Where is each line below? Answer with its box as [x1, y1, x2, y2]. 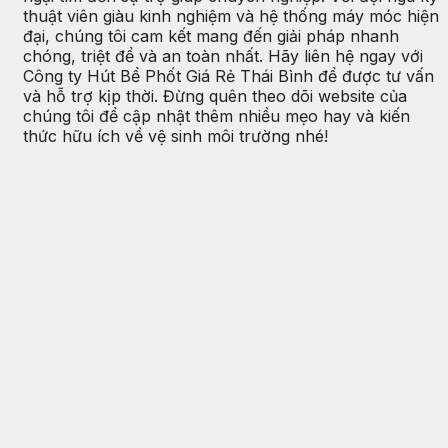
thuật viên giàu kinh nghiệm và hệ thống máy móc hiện [23, 6, 439, 27]
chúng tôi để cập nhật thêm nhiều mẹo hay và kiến [23, 106, 410, 127]
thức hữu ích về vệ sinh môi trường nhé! [23, 126, 328, 147]
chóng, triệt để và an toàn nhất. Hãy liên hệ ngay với [23, 46, 423, 67]
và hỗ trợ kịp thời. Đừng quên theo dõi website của [23, 86, 407, 107]
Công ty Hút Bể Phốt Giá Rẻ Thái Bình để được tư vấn [23, 66, 434, 87]
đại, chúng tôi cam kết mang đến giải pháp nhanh [23, 26, 399, 47]
